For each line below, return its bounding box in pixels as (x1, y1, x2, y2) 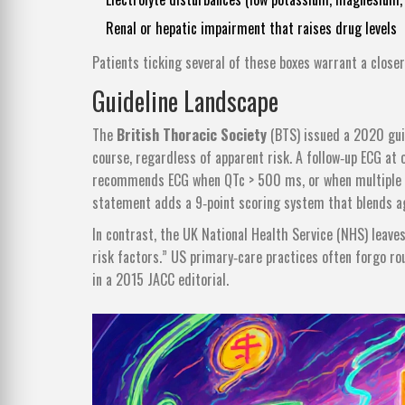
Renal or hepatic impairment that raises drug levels (106, 17, 397, 40)
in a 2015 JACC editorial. (92, 268, 229, 291)
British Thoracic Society (117, 124, 267, 146)
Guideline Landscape (92, 82, 278, 120)
